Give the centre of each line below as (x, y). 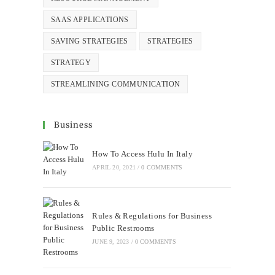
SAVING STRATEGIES (90, 41)
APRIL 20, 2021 (114, 168)
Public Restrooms (126, 228)
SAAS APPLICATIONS (90, 20)
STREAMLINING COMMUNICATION (116, 84)
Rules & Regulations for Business (152, 216)
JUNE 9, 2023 (111, 242)
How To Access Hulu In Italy (143, 154)
